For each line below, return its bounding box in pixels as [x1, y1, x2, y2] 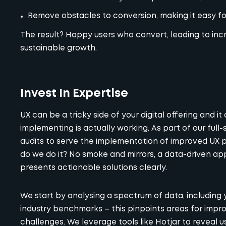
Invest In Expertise [20, 88, 128, 99]
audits [20, 138, 44, 145]
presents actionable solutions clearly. [20, 164, 167, 172]
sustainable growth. [20, 44, 97, 52]
